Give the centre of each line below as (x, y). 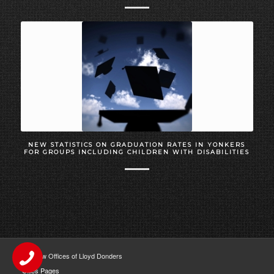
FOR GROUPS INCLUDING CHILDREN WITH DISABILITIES (137, 152)
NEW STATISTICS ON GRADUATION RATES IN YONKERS (137, 144)
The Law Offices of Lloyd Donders (71, 255)
